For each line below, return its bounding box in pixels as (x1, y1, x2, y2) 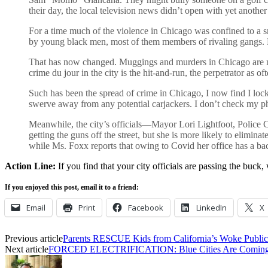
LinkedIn (196, 202, 227, 213)
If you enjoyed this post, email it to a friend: (5, 182, 139, 191)
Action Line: (5, 160, 56, 171)
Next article (5, 243, 48, 254)
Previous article (5, 233, 63, 243)
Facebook (128, 202, 163, 213)
